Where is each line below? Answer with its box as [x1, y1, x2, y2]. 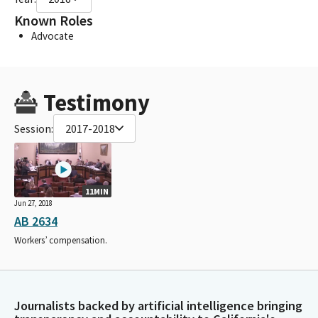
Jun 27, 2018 [14, 197, 53, 208]
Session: [14, 121, 53, 136]
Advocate [31, 28, 74, 43]
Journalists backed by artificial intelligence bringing [14, 297, 302, 314]
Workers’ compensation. [14, 234, 107, 246]
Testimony [43, 87, 150, 117]
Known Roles [14, 11, 93, 30]
